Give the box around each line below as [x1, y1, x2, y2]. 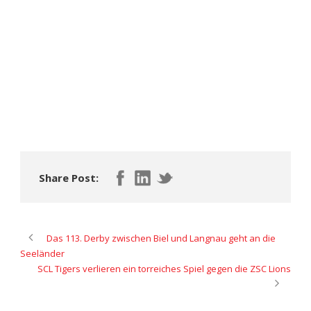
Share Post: [39, 170, 99, 185]
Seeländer [20, 246, 65, 260]
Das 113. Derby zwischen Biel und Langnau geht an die [47, 231, 276, 244]
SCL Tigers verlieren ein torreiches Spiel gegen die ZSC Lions [37, 262, 291, 275]
